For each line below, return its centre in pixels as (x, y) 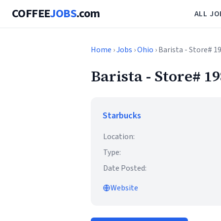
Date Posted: (125, 168)
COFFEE (31, 14)
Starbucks (122, 116)
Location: (119, 137)
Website (124, 188)
